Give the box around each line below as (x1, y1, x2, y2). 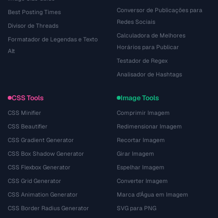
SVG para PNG (117, 204, 156, 212)
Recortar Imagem (117, 136, 165, 144)
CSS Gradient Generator (8, 136, 74, 144)
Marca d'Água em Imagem (117, 190, 188, 199)
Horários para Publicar (117, 43, 179, 51)
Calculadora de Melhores (117, 31, 185, 39)
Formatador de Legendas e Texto (8, 35, 98, 43)
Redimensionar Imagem (117, 122, 182, 130)
